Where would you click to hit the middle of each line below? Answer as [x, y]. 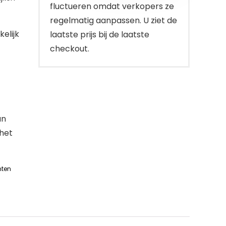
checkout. [70, 49]
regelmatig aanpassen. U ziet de [114, 20]
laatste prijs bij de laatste [100, 35]
